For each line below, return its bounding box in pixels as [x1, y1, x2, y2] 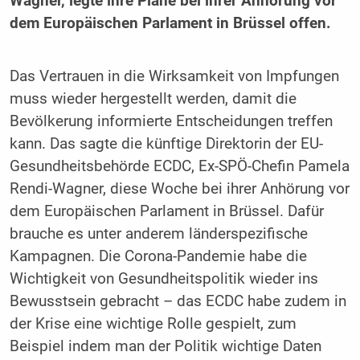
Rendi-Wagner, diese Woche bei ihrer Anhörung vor [9, 179, 350, 198]
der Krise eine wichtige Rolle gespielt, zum [9, 314, 297, 333]
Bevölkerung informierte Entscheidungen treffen [9, 112, 333, 130]
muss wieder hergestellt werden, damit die [9, 89, 297, 108]
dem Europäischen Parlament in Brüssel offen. [9, 14, 331, 33]
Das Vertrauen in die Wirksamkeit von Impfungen [9, 67, 339, 85]
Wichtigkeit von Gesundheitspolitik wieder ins [9, 269, 318, 288]
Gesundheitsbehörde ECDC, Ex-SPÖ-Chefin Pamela [9, 157, 350, 175]
